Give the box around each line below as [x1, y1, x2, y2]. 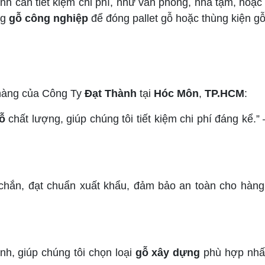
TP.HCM [205, 88, 244, 99]
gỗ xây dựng [135, 247, 201, 258]
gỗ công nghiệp [9, 12, 88, 24]
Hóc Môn [154, 88, 199, 99]
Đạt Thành [85, 88, 137, 99]
